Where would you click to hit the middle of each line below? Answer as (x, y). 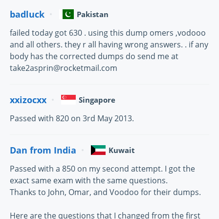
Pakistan (93, 14)
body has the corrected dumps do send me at (94, 56)
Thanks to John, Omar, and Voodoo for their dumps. (105, 192)
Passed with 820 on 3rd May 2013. (72, 119)
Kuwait (122, 150)
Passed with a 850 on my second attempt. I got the (102, 169)
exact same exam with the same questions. (89, 181)
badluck (27, 14)
